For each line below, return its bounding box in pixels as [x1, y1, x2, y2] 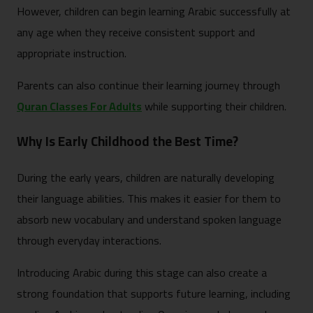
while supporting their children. [142, 95, 289, 117]
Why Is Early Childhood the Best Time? [17, 129, 238, 154]
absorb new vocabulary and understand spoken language [17, 209, 282, 231]
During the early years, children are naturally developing [17, 167, 275, 189]
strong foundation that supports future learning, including [17, 283, 291, 305]
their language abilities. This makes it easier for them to [17, 188, 281, 210]
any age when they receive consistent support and [17, 21, 255, 43]
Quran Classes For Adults [17, 95, 142, 117]
